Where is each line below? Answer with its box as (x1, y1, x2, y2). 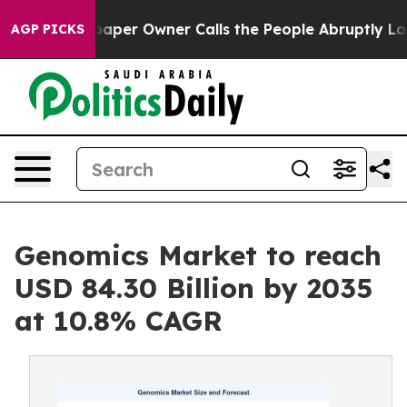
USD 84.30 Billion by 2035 (15, 271, 372, 305)
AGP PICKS (11, 21, 84, 37)
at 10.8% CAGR (15, 303, 223, 338)
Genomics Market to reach (15, 238, 382, 273)
